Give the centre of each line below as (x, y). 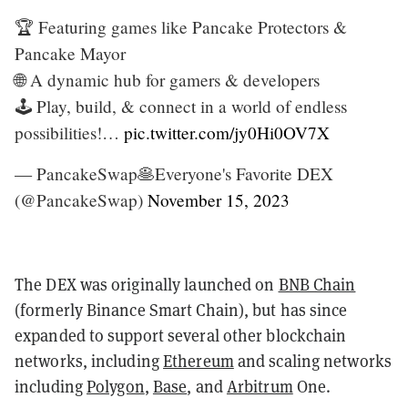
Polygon (116, 386)
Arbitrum (260, 386)
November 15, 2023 (219, 199)
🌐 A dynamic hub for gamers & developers (167, 79)
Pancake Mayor (70, 53)
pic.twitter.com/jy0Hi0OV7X (227, 132)
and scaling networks (312, 360)
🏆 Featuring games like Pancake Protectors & (181, 26)
